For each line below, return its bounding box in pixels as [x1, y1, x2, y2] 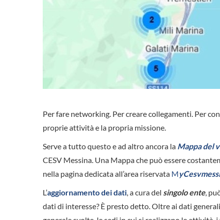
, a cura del [127, 188, 163, 197]
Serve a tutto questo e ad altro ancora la [43, 141, 176, 151]
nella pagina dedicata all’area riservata [43, 169, 171, 179]
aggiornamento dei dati [47, 188, 127, 197]
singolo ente [163, 188, 205, 197]
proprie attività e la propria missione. [43, 123, 166, 133]
